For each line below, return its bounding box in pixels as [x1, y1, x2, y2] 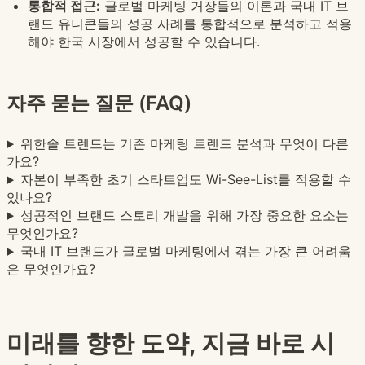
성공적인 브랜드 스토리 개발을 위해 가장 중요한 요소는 [20, 207, 349, 224]
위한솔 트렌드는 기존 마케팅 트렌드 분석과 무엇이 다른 [20, 135, 349, 152]
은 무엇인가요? [7, 261, 95, 278]
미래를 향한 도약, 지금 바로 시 [7, 328, 335, 358]
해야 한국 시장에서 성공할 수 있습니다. [28, 33, 260, 51]
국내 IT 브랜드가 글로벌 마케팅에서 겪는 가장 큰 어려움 [20, 243, 351, 260]
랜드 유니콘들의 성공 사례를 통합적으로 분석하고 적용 [28, 15, 352, 33]
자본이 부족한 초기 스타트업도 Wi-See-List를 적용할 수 [20, 171, 351, 188]
